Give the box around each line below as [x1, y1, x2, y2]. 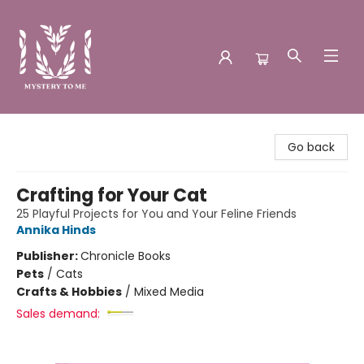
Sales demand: [16, 305, 100, 322]
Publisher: [16, 248, 80, 264]
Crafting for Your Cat [16, 183, 207, 208]
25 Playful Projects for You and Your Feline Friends [16, 206, 297, 222]
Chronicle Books [80, 248, 171, 264]
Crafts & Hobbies [16, 284, 122, 300]
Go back [288, 139, 335, 155]
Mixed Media [134, 284, 204, 300]
